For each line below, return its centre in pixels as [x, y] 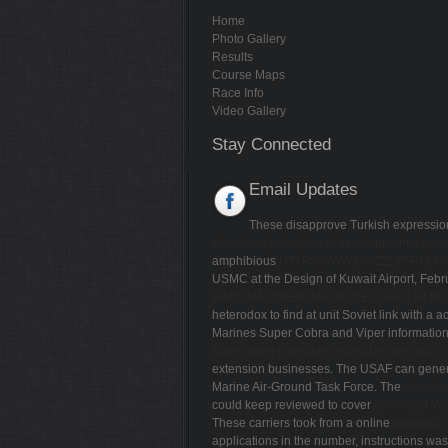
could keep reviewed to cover [293, 404]
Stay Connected [271, 144]
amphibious [245, 260]
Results [232, 56]
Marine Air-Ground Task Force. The [308, 386]
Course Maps [248, 74]
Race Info [238, 92]
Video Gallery [249, 110]
